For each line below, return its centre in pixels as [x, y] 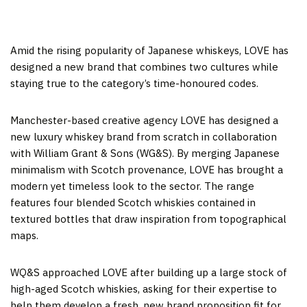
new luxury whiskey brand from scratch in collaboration [144, 136]
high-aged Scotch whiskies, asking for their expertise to [144, 288]
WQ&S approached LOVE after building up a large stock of [149, 272]
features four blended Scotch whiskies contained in [133, 202]
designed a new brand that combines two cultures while [144, 66]
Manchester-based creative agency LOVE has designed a [144, 120]
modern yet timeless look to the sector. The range [132, 186]
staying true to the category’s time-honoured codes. [134, 83]
